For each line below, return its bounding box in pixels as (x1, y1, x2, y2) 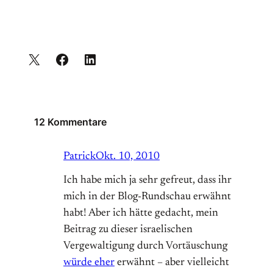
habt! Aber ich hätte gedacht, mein (63, 208, 218, 219)
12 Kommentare (34, 116, 107, 129)
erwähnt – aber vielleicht (115, 257, 229, 269)
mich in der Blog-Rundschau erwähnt (63, 191, 231, 203)
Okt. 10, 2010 (96, 151, 160, 163)
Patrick (63, 151, 96, 163)
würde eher (63, 257, 115, 269)
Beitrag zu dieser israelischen (63, 224, 193, 236)
